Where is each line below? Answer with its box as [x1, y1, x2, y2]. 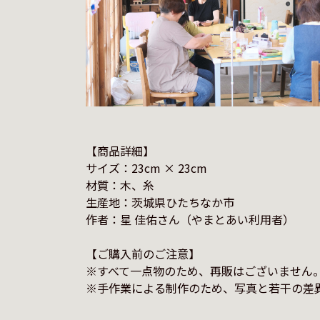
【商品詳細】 [85, 142, 154, 159]
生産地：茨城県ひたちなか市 [85, 194, 234, 211]
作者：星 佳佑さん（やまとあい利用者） [85, 211, 294, 228]
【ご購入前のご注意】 [85, 245, 200, 262]
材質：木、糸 [85, 176, 154, 194]
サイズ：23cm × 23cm [85, 159, 207, 176]
